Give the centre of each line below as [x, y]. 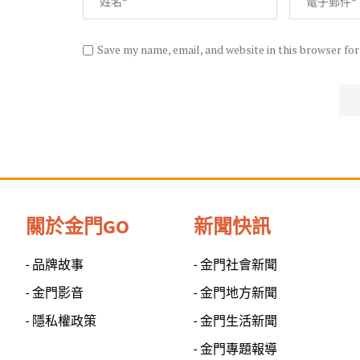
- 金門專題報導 [235, 350]
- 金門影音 [55, 293]
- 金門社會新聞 [235, 265]
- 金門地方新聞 [235, 293]
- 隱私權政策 [61, 321]
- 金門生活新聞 [235, 321]
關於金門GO [78, 228]
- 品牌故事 [55, 265]
